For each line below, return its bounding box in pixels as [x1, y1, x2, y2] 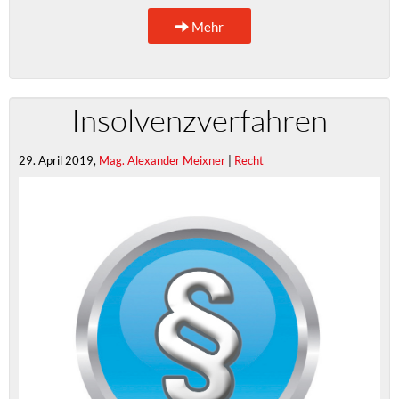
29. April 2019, [19, 152, 99, 167]
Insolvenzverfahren [71, 101, 328, 139]
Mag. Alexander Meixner [99, 152, 225, 167]
